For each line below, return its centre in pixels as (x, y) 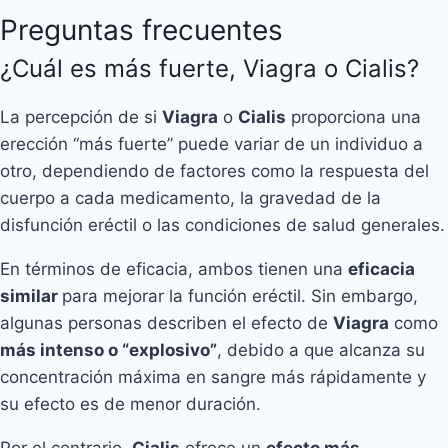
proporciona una (353, 116)
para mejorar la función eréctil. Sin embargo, (240, 295)
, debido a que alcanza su (321, 349)
